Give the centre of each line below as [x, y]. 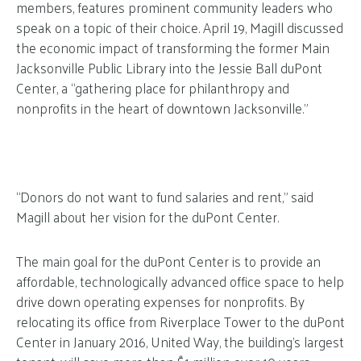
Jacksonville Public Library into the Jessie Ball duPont [169, 67]
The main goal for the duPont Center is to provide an [168, 261]
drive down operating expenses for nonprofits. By [160, 301]
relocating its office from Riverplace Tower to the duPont [180, 321]
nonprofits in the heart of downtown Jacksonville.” [162, 108]
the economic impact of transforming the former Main [173, 47]
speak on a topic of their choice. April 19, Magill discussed [180, 27]
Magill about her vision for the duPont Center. [147, 216]
